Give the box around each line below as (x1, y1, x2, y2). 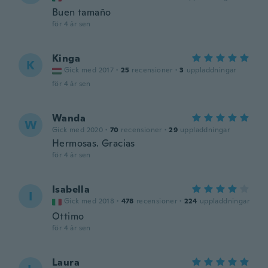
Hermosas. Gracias (52, 137, 135, 150)
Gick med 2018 (64, 196, 115, 206)
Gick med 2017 (64, 65, 114, 75)
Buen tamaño (52, 6, 111, 19)
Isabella (52, 183, 90, 196)
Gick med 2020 (52, 125, 103, 135)
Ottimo (52, 210, 84, 223)
